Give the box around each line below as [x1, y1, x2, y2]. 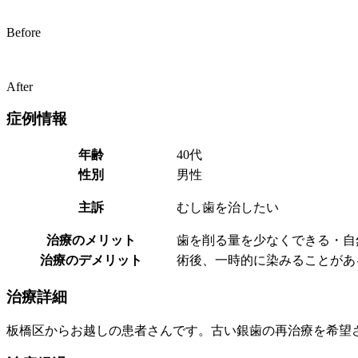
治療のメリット [46, 233, 136, 248]
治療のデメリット [40, 253, 142, 268]
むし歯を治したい [177, 201, 279, 215]
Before [6, 25, 41, 39]
